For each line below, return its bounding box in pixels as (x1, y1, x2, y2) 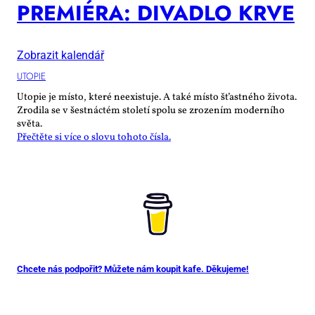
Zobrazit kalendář (17, 48, 104, 62)
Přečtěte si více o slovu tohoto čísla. (17, 130, 171, 145)
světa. (17, 117, 42, 131)
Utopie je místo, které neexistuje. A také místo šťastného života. (17, 90, 297, 105)
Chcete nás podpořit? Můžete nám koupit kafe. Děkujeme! (17, 262, 249, 274)
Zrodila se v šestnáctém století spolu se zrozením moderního (17, 103, 285, 118)
